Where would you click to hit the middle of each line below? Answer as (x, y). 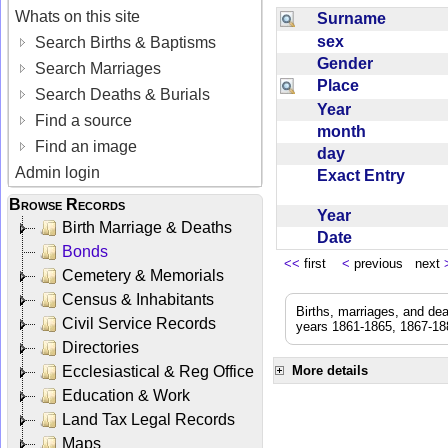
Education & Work (126, 395)
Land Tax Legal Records (148, 419)
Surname (355, 18)
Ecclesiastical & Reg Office (158, 371)
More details (330, 370)
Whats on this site (78, 16)
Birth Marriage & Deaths (147, 227)
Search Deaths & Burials (121, 94)
